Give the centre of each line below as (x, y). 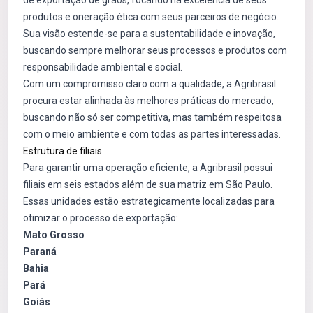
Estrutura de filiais (63, 151)
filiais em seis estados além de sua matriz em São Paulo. (148, 184)
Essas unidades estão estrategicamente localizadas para (149, 201)
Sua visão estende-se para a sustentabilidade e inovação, (149, 34)
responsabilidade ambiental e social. (103, 67)
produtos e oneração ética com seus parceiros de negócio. (151, 17)
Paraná (40, 252)
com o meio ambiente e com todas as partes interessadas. (152, 134)
